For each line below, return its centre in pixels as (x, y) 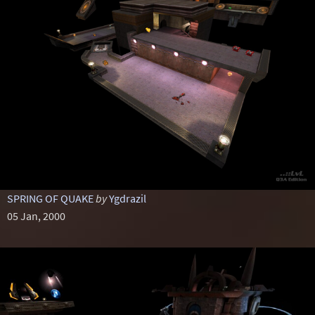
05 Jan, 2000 (36, 216)
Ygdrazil (127, 198)
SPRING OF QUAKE (50, 198)
